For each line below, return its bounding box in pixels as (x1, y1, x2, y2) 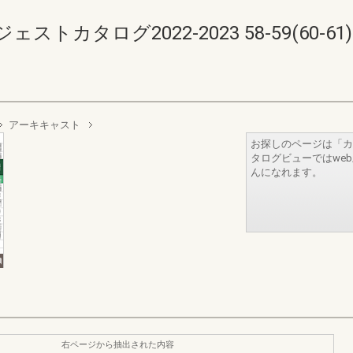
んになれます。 (251, 166, 322, 178)
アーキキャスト (9, 119, 80, 131)
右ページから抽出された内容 (61, 339, 174, 350)
